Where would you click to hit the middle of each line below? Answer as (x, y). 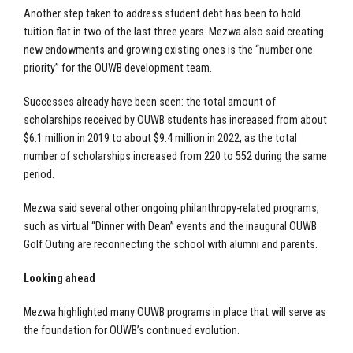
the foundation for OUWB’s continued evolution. (132, 330)
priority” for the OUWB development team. (118, 68)
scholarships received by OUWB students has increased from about (175, 120)
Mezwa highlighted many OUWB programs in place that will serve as (175, 312)
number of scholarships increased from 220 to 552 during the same (175, 156)
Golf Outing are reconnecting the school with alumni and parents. (171, 244)
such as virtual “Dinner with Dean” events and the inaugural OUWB (170, 226)
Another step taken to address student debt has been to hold (162, 13)
